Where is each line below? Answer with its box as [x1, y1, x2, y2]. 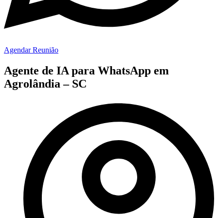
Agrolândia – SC [4, 77, 87, 90]
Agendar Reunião [4, 45, 58, 54]
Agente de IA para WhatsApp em [4, 64, 169, 77]
